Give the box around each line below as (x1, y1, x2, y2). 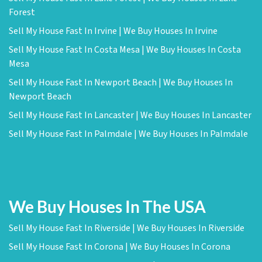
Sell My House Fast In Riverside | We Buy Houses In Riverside (9, 222, 244, 235)
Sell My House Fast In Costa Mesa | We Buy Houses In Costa (9, 43, 241, 56)
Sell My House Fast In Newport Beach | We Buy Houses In (9, 76, 233, 89)
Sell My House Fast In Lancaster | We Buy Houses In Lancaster (9, 109, 251, 122)
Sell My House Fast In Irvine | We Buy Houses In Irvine (9, 25, 218, 37)
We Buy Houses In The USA (9, 196, 206, 216)
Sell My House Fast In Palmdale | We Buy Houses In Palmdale (9, 127, 248, 140)
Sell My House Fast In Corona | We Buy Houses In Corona (9, 240, 230, 253)
